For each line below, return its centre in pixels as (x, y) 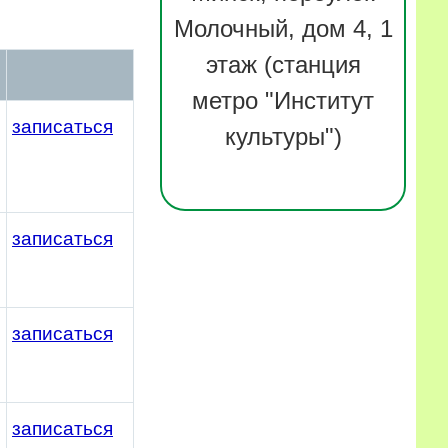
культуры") (283, 136)
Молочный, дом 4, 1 (283, 28)
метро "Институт (283, 100)
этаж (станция (283, 64)
